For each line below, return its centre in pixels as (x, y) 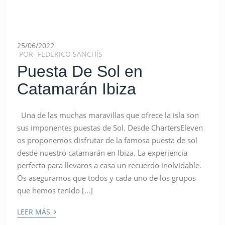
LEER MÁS (35, 211)
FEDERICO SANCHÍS (70, 54)
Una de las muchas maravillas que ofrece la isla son (108, 115)
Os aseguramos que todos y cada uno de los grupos (107, 178)
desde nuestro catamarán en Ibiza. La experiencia (102, 152)
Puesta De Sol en (80, 71)
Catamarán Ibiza (77, 89)
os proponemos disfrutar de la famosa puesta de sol (107, 140)
